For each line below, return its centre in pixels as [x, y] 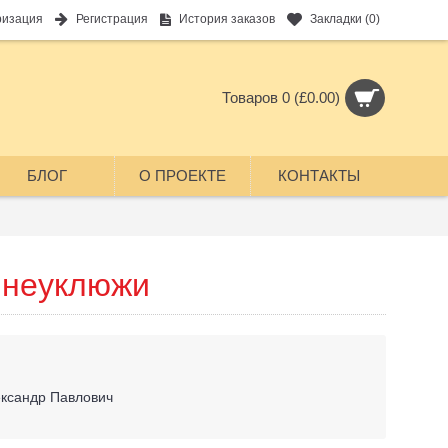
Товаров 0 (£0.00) [281, 97]
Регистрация [112, 19]
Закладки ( [339, 19]
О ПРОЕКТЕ [182, 175]
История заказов [227, 19]
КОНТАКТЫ [318, 175]
